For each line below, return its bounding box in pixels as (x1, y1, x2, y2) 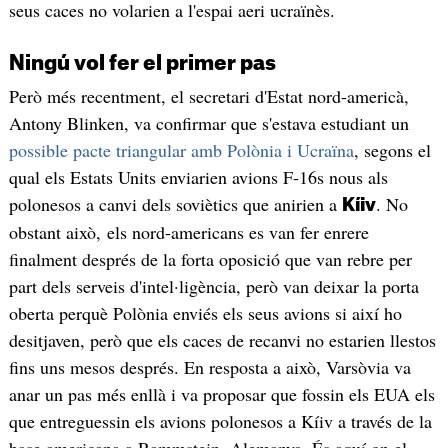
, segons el (353, 137, 431, 162)
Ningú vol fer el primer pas (8, 53, 276, 74)
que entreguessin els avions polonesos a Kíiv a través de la (8, 408, 432, 433)
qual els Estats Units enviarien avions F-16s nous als (8, 164, 388, 189)
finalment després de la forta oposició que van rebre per (8, 246, 412, 271)
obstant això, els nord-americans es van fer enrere (8, 219, 369, 244)
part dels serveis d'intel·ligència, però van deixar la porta (8, 273, 419, 298)
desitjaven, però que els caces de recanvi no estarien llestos (8, 327, 436, 352)
